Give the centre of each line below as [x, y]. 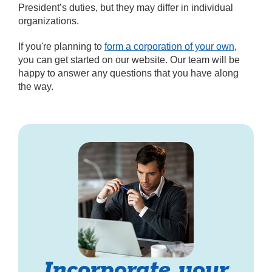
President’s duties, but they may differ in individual [126, 8]
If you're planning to [61, 47]
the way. [36, 87]
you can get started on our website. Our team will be [129, 60]
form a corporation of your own [169, 47]
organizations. [49, 21]
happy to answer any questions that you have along [128, 73]
